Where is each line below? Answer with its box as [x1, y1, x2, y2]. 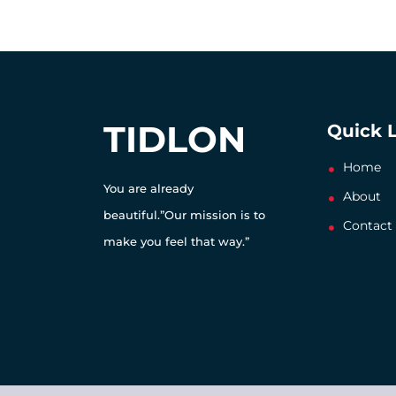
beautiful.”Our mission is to [103, 208, 265, 222]
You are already [103, 181, 194, 195]
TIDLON [103, 118, 246, 161]
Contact [342, 217, 392, 233]
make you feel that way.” [103, 234, 249, 248]
